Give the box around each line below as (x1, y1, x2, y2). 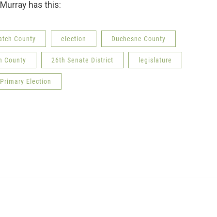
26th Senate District (51, 56, 113, 64)
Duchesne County (111, 34, 166, 43)
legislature (139, 56, 172, 64)
